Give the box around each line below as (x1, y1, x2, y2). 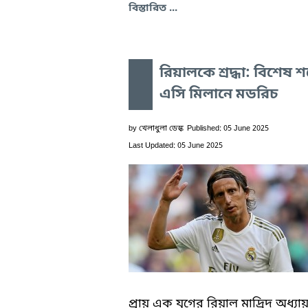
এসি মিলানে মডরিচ (159, 85, 278, 104)
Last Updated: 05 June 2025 (129, 140, 223, 151)
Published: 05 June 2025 (187, 123, 269, 133)
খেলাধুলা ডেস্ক (139, 123, 184, 133)
